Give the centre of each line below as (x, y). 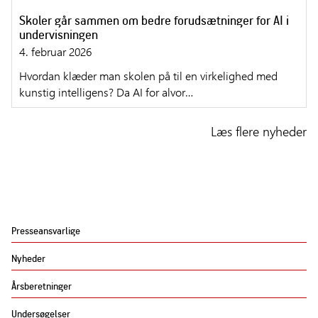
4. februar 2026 (55, 52)
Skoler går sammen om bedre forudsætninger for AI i (154, 21)
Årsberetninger (42, 286)
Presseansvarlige (46, 231)
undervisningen (59, 35)
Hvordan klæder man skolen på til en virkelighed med (148, 76)
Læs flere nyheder (259, 132)
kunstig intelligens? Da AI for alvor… (106, 92)
